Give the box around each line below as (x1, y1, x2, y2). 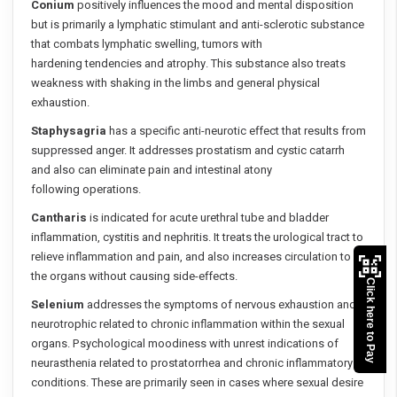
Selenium (31, 296, 84, 314)
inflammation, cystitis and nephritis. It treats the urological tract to (31, 229, 363, 246)
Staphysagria (31, 122, 106, 140)
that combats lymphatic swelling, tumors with (31, 35, 262, 53)
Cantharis (31, 209, 90, 227)
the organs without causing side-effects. (31, 268, 237, 285)
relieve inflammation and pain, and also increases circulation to (31, 248, 351, 266)
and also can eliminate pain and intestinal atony (31, 161, 272, 179)
